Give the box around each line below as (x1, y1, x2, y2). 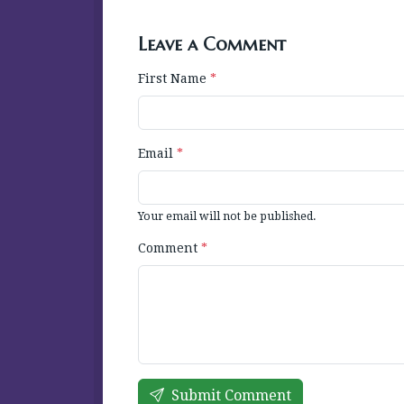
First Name (138, 71, 210, 87)
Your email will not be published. (138, 210, 317, 224)
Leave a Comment (138, 33, 286, 57)
